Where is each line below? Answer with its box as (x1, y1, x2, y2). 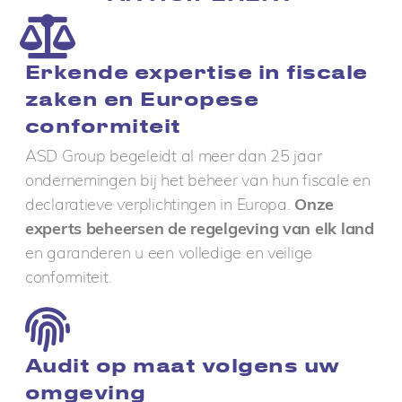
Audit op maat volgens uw (24, 354, 340, 377)
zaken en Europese (24, 87, 259, 110)
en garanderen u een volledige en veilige (24, 242, 313, 264)
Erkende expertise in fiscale (24, 60, 368, 83)
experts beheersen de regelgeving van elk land (24, 218, 374, 240)
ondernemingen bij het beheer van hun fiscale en (24, 170, 371, 191)
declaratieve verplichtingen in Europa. (24, 194, 295, 215)
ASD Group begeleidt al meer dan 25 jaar (24, 145, 322, 167)
